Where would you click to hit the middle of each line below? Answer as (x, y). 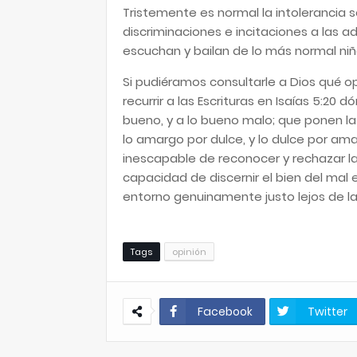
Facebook (225, 312)
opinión (189, 252)
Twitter (328, 312)
